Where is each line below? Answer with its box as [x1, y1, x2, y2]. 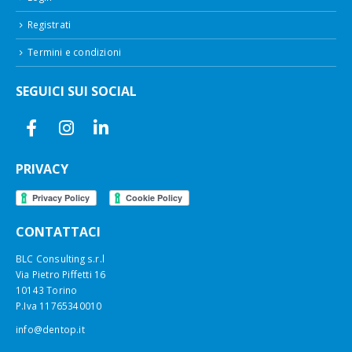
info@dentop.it [16, 323, 85, 336]
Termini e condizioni [27, 45, 122, 58]
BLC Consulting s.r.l [16, 252, 104, 266]
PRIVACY [16, 159, 68, 178]
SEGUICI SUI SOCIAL [16, 82, 137, 100]
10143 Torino [16, 284, 78, 297]
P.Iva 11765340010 [16, 299, 102, 313]
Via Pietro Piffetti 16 [16, 268, 106, 281]
